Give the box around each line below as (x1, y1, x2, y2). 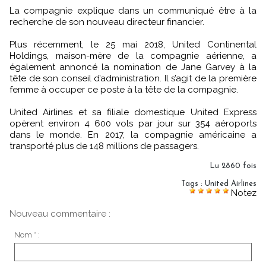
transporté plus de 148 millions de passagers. (9, 140, 199, 151)
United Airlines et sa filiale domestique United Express (9, 106, 256, 118)
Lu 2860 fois (210, 161, 256, 170)
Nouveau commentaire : (9, 208, 110, 219)
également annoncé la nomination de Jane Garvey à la (9, 61, 256, 72)
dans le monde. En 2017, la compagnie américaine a (9, 129, 256, 140)
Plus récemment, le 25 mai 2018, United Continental (9, 39, 256, 50)
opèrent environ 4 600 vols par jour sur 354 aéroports (9, 118, 256, 129)
